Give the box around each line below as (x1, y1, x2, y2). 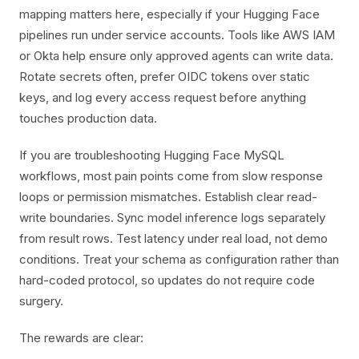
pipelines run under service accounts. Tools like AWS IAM (19, 27, 335, 42)
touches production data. (19, 111, 157, 126)
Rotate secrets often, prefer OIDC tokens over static (19, 69, 310, 84)
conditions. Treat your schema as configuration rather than (19, 252, 339, 267)
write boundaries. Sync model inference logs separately (19, 210, 325, 225)
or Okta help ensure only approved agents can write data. (19, 48, 333, 63)
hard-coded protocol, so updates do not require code (19, 272, 315, 288)
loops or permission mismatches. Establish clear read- (19, 189, 317, 204)
